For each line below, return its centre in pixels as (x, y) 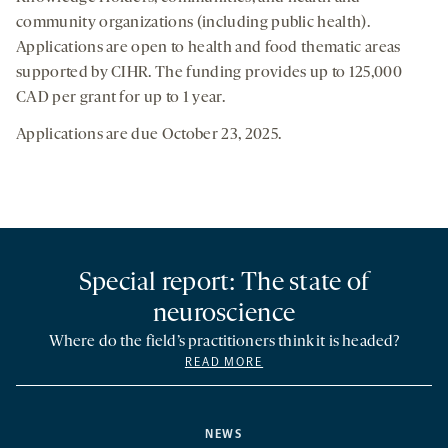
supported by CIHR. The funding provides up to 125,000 (209, 73)
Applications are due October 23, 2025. (149, 135)
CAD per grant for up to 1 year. (120, 98)
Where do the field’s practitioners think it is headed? (224, 342)
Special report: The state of (224, 284)
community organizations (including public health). (193, 23)
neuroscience (224, 315)
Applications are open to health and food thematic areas (208, 48)
